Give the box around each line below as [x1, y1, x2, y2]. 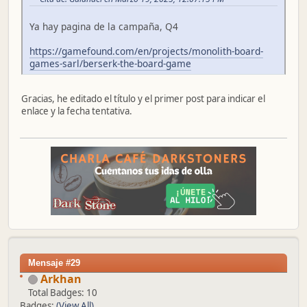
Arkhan [40, 271, 82, 286]
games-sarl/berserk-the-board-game [29, 57, 191, 71]
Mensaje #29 [28, 257, 80, 268]
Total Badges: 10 [28, 286, 97, 299]
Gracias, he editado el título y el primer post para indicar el [21, 93, 265, 106]
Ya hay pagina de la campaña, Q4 [29, 20, 178, 34]
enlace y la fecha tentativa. [21, 105, 132, 118]
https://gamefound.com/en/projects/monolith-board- [29, 45, 263, 58]
